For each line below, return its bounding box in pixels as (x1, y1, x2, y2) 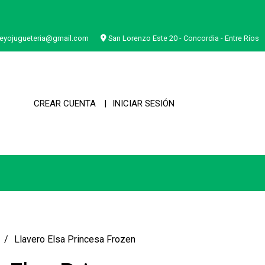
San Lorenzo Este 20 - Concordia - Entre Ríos (106, 34, 259, 43)
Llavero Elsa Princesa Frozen (14, 234, 135, 245)
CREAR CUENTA (34, 98, 96, 109)
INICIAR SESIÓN (112, 98, 174, 109)
